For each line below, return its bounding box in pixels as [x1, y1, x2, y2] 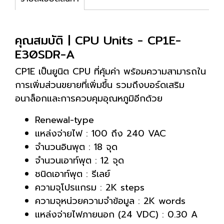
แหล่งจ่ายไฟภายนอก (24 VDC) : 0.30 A [35, 207, 197, 221]
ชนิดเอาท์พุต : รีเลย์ [35, 167, 110, 181]
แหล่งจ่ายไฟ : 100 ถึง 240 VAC [35, 126, 166, 140]
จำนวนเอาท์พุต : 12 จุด [35, 153, 124, 167]
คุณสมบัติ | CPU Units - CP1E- [15, 30, 181, 49]
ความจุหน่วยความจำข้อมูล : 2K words [35, 194, 185, 208]
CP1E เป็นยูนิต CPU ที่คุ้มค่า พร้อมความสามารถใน [15, 64, 206, 78]
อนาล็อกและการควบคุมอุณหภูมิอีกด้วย [15, 91, 162, 105]
